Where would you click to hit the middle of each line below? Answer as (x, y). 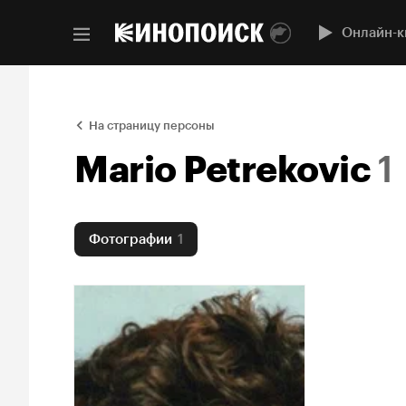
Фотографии (130, 239)
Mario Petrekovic (222, 169)
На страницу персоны (152, 126)
